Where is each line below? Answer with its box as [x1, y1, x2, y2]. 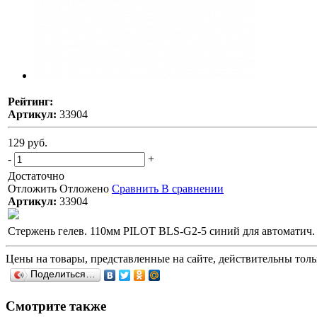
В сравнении [161, 182, 224, 195]
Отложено [59, 182, 109, 195]
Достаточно [8, 169, 64, 182]
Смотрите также [6, 298, 106, 313]
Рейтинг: [8, 95, 53, 108]
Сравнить [112, 182, 158, 195]
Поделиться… [30, 268, 96, 279]
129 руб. [8, 136, 47, 149]
